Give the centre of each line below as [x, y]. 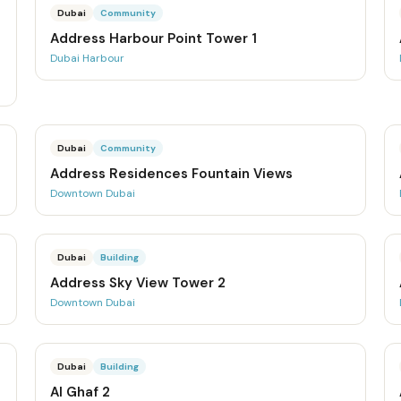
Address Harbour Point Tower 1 [153, 38]
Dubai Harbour [87, 58]
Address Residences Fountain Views [171, 174]
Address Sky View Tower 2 [137, 283]
